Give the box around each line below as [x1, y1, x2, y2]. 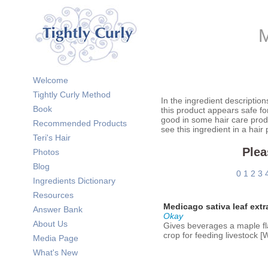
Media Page [33, 233, 78, 243]
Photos [33, 147, 59, 157]
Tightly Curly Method [33, 90, 111, 99]
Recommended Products [33, 118, 127, 128]
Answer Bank [33, 205, 83, 214]
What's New [33, 248, 78, 257]
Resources [33, 190, 74, 200]
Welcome [33, 75, 68, 85]
